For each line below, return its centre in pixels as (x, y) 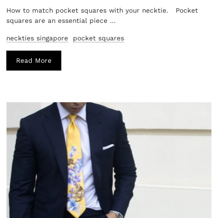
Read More (34, 60)
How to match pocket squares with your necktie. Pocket (102, 10)
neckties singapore (37, 38)
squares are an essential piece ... (61, 20)
